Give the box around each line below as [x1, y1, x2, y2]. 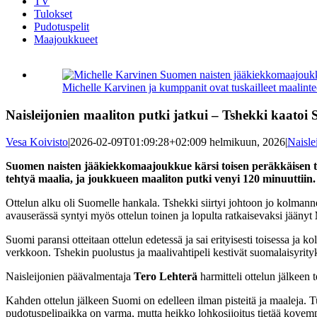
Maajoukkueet [34, 33, 98, 45]
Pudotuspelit [34, 21, 89, 33]
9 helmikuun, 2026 [201, 136, 285, 149]
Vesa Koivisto [6, 136, 68, 149]
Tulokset [34, 8, 72, 20]
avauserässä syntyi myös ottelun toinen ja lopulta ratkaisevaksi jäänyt [6, 209, 315, 222]
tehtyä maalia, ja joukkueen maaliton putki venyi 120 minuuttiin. [6, 173, 316, 185]
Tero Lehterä [134, 270, 200, 283]
